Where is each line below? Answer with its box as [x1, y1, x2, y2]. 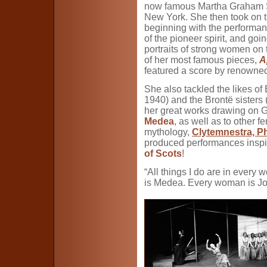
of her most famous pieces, [144, 55, 259, 66]
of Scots [144, 148, 182, 159]
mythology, [144, 127, 192, 138]
